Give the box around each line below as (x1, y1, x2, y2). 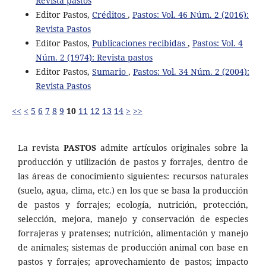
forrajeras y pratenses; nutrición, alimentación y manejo (18, 227, 248, 239)
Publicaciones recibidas (91, 37, 188, 49)
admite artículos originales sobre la (96, 142, 248, 154)
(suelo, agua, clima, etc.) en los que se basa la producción (18, 185, 248, 197)
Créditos (91, 9, 128, 21)
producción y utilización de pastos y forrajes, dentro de (18, 156, 248, 168)
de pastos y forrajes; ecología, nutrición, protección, (18, 199, 248, 211)
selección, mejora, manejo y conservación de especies (18, 213, 248, 225)
